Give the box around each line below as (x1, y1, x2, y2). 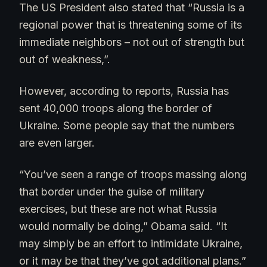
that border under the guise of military (19, 185, 204, 198)
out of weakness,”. (19, 52, 110, 66)
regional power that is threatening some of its (19, 18, 242, 31)
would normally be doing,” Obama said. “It (19, 219, 227, 232)
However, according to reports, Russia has (19, 84, 229, 97)
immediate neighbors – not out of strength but (19, 35, 244, 48)
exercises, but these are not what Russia (19, 202, 217, 215)
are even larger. (19, 136, 95, 149)
